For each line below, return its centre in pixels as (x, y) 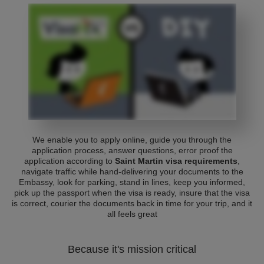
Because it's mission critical (132, 249)
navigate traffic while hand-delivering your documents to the (132, 171)
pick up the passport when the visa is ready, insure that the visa (132, 193)
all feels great (132, 214)
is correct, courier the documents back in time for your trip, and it (132, 203)
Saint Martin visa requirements (176, 161)
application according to (70, 161)
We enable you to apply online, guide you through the (132, 140)
